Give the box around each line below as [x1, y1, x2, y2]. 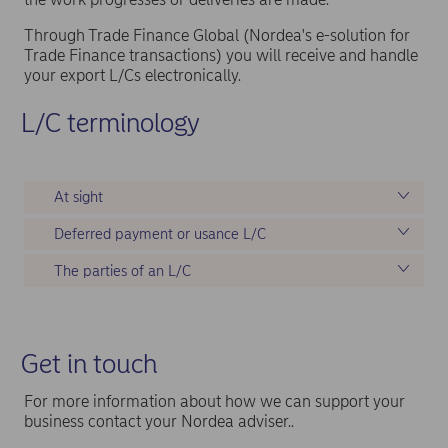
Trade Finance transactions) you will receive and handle [24, 45, 418, 65]
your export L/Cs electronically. [24, 65, 241, 85]
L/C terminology [21, 106, 201, 139]
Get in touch [21, 347, 164, 380]
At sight [54, 188, 103, 207]
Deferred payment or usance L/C [54, 225, 266, 244]
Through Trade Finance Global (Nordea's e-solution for [24, 25, 410, 45]
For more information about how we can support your [24, 392, 405, 412]
